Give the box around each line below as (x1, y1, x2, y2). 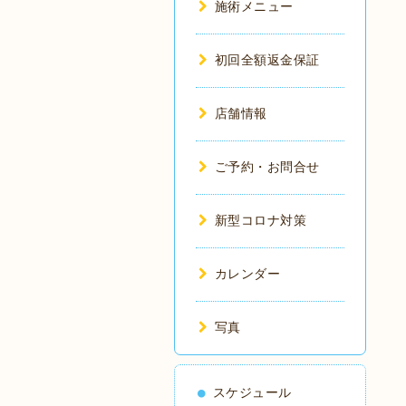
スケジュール (212, 385, 292, 400)
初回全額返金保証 (214, 53, 320, 67)
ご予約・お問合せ (214, 159, 320, 174)
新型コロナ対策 (214, 213, 306, 227)
